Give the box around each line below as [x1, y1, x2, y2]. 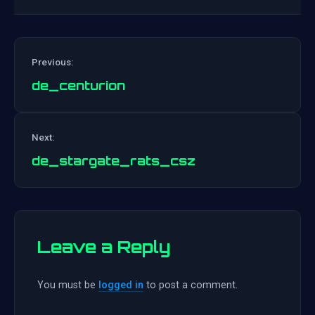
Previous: [32, 56, 73, 68]
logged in [98, 279, 143, 292]
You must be [37, 279, 98, 292]
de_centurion [32, 77, 125, 94]
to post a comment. [143, 279, 238, 292]
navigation [156, 141, 237, 162]
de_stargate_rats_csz [32, 153, 195, 169]
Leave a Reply [37, 236, 170, 258]
